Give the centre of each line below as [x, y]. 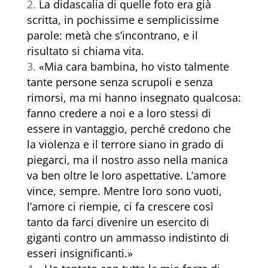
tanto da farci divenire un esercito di [118, 222]
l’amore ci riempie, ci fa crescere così [120, 207]
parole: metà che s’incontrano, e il [112, 36]
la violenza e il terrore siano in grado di [125, 144]
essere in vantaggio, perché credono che [129, 129]
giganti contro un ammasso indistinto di [128, 238]
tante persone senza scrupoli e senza [120, 82]
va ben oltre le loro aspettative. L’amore [126, 176]
